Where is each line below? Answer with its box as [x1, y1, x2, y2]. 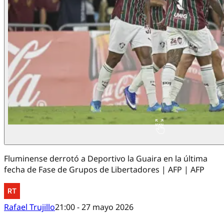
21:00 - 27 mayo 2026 [55, 201, 133, 213]
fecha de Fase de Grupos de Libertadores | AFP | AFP [4, 164, 204, 175]
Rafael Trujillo [4, 201, 55, 213]
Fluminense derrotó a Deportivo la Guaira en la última [4, 153, 207, 164]
